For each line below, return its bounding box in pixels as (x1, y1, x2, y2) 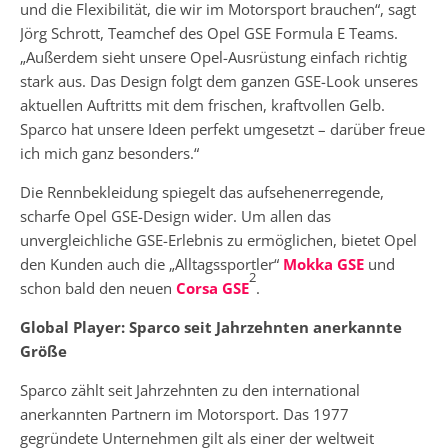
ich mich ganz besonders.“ (20, 142, 199, 163)
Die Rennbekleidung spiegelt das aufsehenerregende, (20, 181, 384, 202)
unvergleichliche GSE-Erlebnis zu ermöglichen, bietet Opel (20, 229, 417, 250)
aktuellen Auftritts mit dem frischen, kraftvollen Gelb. (20, 94, 385, 115)
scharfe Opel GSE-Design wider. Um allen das (20, 205, 331, 226)
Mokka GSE (283, 253, 364, 274)
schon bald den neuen (20, 277, 176, 298)
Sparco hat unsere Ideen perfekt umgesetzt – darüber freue (20, 118, 425, 139)
